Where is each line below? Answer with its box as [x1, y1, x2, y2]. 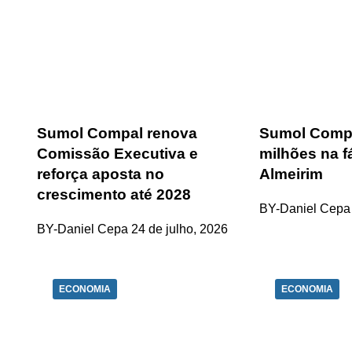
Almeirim [259, 165, 324, 182]
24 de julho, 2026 [131, 222, 228, 236]
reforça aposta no [37, 165, 164, 182]
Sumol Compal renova [37, 124, 197, 141]
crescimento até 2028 [37, 185, 191, 203]
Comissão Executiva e [37, 145, 198, 162]
